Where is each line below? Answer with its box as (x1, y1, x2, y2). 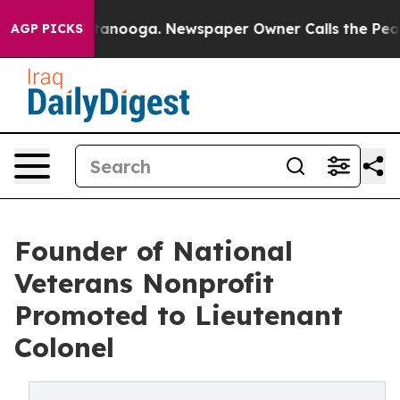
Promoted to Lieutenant (14, 298, 343, 332)
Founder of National (14, 234, 293, 268)
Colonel (14, 330, 114, 364)
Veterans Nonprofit (14, 266, 274, 300)
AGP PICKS (11, 21, 83, 37)
